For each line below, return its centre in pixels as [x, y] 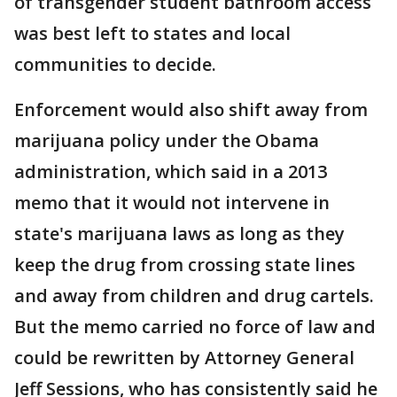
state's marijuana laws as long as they [179, 234]
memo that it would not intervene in [172, 202]
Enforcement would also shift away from [191, 109]
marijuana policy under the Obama [167, 140]
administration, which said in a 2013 [171, 171]
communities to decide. [115, 64]
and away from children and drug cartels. [194, 296]
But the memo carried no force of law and [195, 327]
